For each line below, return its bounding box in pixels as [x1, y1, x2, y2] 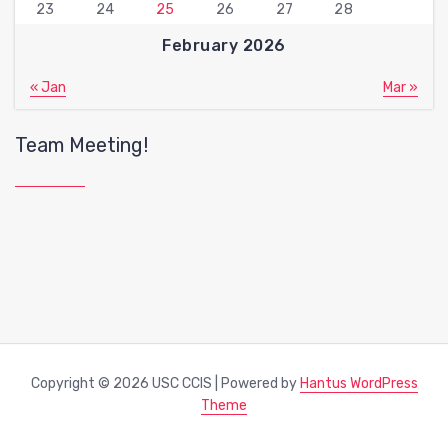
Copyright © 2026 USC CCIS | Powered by [30, 374, 300, 392]
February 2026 [162, 35, 286, 55]
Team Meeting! [15, 132, 148, 157]
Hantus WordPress [299, 374, 418, 392]
